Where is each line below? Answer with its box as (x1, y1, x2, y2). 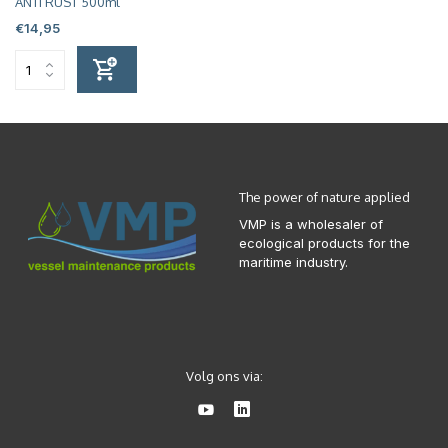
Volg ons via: (185, 368, 263, 385)
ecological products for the (239, 235, 410, 252)
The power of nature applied (239, 189, 410, 206)
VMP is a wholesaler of (239, 216, 383, 233)
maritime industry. (239, 254, 348, 271)
